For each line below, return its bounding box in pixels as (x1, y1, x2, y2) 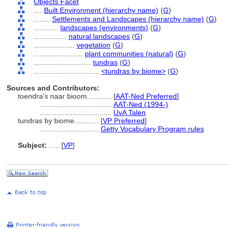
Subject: (18, 141, 47, 149)
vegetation (77, 41, 110, 49)
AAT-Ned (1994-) (113, 100, 168, 108)
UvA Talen (113, 108, 146, 117)
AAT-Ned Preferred (116, 92, 177, 100)
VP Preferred (103, 117, 145, 125)
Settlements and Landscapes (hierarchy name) (52, 15, 204, 23)
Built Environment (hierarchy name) (44, 6, 158, 14)
